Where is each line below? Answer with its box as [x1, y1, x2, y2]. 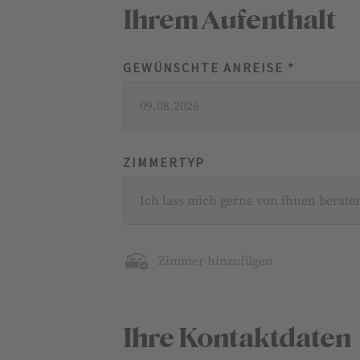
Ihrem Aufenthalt [123, 5, 337, 36]
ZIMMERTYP [123, 154, 206, 171]
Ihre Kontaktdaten [123, 323, 352, 354]
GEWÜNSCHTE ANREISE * [123, 59, 296, 76]
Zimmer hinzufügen [158, 253, 274, 269]
